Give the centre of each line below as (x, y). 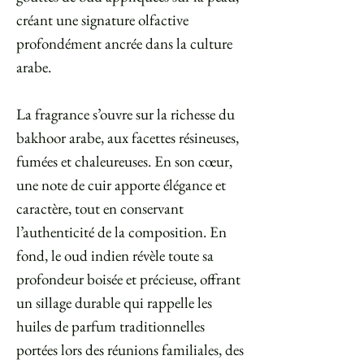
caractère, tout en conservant (100, 209)
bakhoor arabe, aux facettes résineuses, (128, 138)
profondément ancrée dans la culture (124, 44)
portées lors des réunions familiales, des (130, 350)
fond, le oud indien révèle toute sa (115, 256)
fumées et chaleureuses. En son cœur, (124, 162)
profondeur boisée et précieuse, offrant (128, 279)
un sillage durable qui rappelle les (114, 303)
